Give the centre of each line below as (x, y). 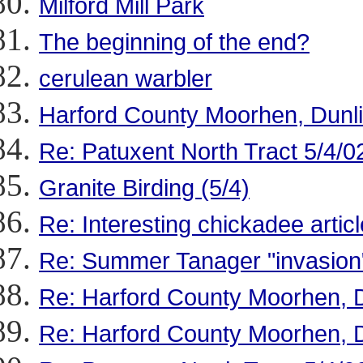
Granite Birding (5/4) (144, 188)
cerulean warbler (126, 78)
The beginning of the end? (174, 42)
